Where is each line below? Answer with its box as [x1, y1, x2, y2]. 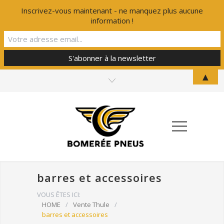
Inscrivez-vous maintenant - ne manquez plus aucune [21, 5, 203, 16]
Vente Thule [73, 200, 109, 209]
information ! [90, 15, 133, 26]
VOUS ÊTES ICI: [37, 190, 80, 199]
